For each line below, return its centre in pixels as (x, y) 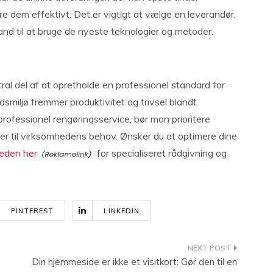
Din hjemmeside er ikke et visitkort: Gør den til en (134, 262)
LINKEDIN (122, 211)
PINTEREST (32, 211)
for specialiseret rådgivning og (161, 153)
